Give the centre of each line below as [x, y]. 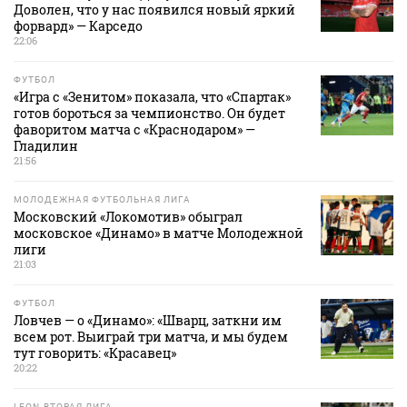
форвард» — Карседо [78, 26]
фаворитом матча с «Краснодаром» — [134, 130]
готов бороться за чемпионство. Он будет [149, 114]
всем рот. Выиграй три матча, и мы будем [151, 337]
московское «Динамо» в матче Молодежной [159, 233]
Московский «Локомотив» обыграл [128, 217]
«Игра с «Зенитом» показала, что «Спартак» [152, 97]
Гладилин [46, 146]
